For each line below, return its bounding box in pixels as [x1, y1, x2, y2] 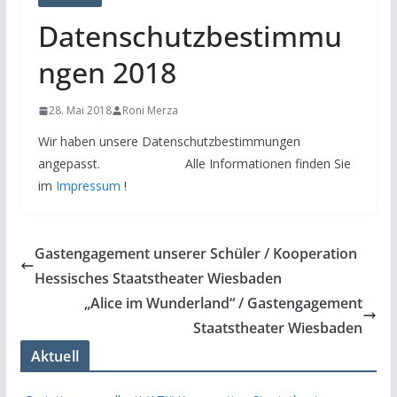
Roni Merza [121, 103, 178, 119]
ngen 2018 [37, 53, 176, 92]
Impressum [55, 177, 121, 195]
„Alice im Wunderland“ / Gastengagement [84, 293, 363, 314]
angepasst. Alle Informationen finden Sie [37, 155, 351, 173]
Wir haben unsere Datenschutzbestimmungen [37, 133, 300, 151]
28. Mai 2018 [48, 103, 112, 119]
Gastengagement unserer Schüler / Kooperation [34, 244, 357, 264]
